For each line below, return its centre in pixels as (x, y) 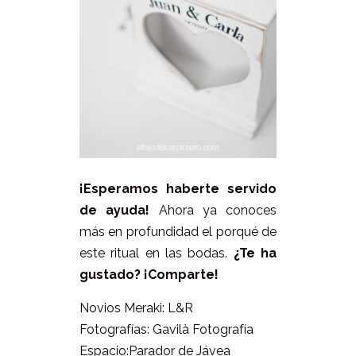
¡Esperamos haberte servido (178, 189)
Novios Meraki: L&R (136, 308)
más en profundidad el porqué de (178, 232)
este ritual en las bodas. (157, 253)
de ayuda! (115, 211)
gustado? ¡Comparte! (149, 275)
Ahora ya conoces (213, 211)
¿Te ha (255, 253)
